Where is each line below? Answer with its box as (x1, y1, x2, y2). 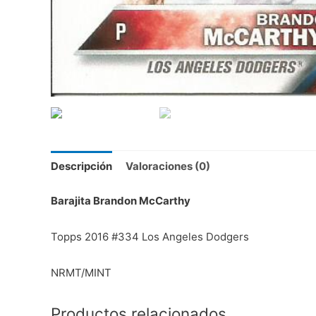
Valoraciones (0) (126, 159, 210, 173)
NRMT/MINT (51, 266, 111, 280)
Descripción (51, 159, 112, 173)
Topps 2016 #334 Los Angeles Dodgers (51, 230, 249, 244)
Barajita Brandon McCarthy (51, 194, 193, 208)
